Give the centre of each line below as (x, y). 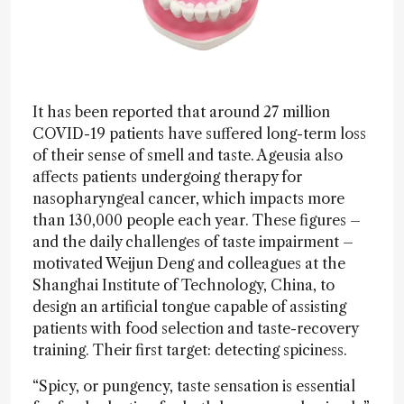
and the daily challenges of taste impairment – (193, 241)
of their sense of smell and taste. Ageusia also (188, 155)
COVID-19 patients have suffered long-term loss (199, 133)
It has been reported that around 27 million (181, 111)
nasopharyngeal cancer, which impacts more (188, 198)
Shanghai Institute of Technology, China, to (184, 285)
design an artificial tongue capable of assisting (189, 306)
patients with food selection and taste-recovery (195, 328)
